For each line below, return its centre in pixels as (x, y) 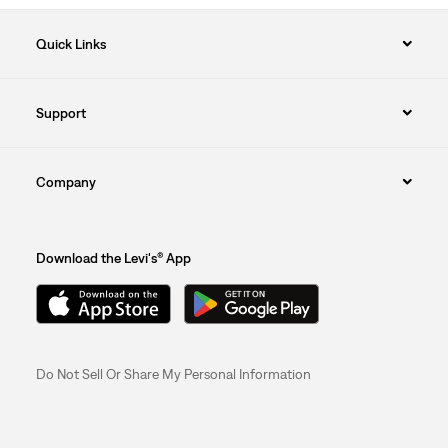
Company (65, 182)
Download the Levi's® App (113, 258)
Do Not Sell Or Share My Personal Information (173, 374)
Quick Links (70, 44)
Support (60, 113)
